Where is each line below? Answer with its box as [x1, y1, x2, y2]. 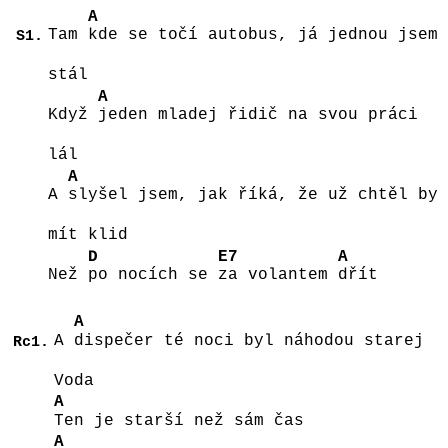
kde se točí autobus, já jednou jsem [87, 26, 438, 45]
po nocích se [87, 266, 218, 285]
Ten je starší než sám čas [54, 411, 324, 430]
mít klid [47, 226, 148, 245]
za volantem [217, 266, 338, 285]
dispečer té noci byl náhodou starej [74, 331, 424, 350]
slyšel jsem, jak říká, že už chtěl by [67, 186, 438, 205]
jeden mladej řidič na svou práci [97, 106, 418, 125]
